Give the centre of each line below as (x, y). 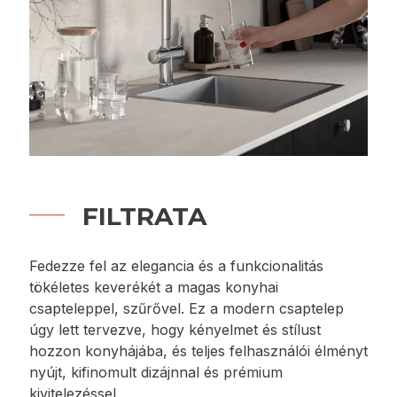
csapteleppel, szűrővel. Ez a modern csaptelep (187, 308)
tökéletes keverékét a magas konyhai (154, 287)
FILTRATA (144, 216)
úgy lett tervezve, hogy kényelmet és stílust (175, 329)
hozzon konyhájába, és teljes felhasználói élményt (198, 350)
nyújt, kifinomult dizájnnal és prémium (156, 372)
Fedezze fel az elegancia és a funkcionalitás (176, 265)
